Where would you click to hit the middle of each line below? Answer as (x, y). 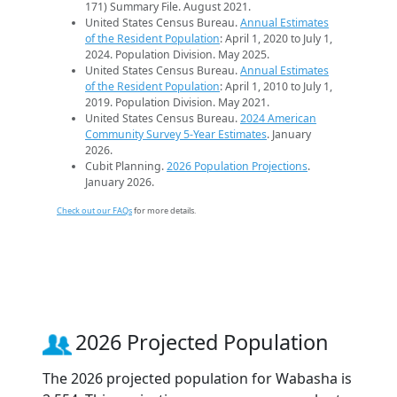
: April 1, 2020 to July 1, (276, 39)
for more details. (164, 211)
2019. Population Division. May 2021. (177, 103)
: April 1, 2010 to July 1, (276, 87)
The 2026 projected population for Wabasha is (197, 378)
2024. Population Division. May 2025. (177, 55)
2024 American (278, 119)
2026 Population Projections (237, 167)
